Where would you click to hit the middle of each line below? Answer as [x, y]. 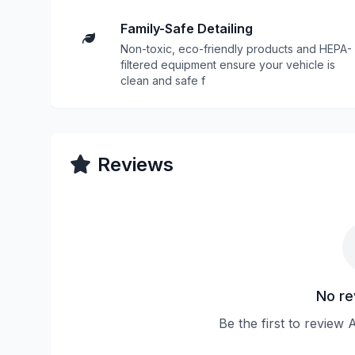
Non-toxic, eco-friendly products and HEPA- [236, 49]
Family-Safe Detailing [187, 29]
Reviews [136, 164]
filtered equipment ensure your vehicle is [228, 65]
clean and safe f [163, 80]
